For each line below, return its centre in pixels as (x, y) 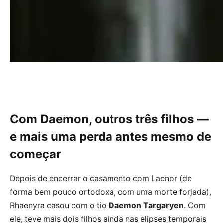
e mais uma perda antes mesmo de (111, 136)
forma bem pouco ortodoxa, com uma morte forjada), (111, 192)
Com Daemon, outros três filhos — (109, 119)
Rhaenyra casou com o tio (59, 205)
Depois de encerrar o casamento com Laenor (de (101, 178)
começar (36, 154)
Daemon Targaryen (146, 205)
